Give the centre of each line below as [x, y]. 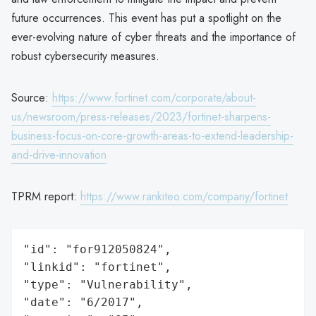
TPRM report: [46, 196]
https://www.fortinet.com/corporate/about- [154, 97]
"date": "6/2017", [83, 302]
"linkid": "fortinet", [97, 267]
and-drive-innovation [59, 154]
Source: [32, 97]
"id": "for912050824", [97, 249]
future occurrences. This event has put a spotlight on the [146, 18]
